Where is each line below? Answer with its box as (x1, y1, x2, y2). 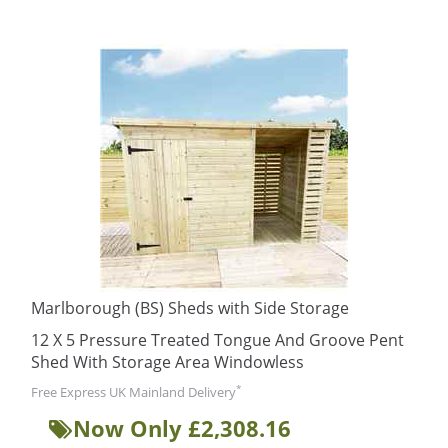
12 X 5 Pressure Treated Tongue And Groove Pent (31, 329, 404, 351)
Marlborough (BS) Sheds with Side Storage (31, 297, 349, 319)
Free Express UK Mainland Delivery (31, 383, 236, 401)
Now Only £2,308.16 (73, 413, 291, 443)
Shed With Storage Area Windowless (31, 351, 304, 373)
